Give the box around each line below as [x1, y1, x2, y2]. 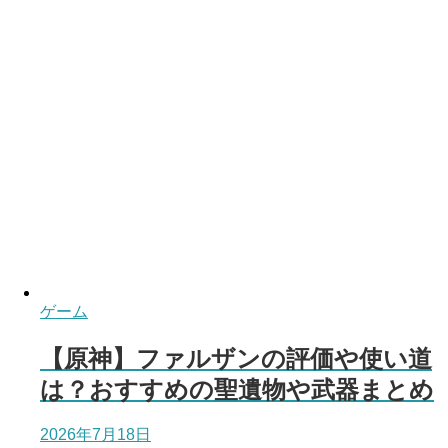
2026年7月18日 [40, 426, 151, 444]
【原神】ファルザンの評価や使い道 [40, 345, 432, 373]
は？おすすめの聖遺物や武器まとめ [40, 376, 434, 404]
